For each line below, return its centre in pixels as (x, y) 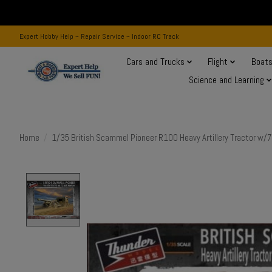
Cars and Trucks (155, 62)
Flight (218, 62)
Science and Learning (227, 80)
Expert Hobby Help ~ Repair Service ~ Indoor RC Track (99, 36)
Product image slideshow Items (151, 179)
